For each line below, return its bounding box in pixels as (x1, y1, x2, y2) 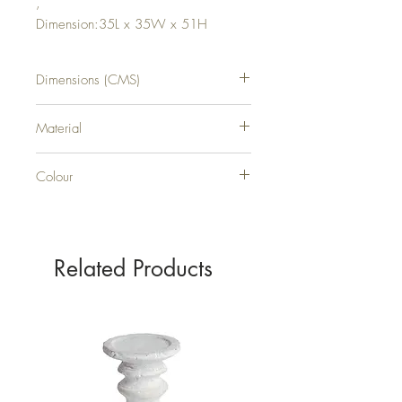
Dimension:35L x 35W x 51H (36, 14, 207, 33)
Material (36, 118, 82, 137)
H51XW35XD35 (36, 103, 118, 120)
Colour (36, 167, 73, 186)
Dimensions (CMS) (36, 70, 140, 89)
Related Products (54, 253, 213, 283)
